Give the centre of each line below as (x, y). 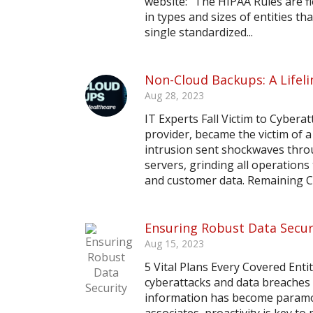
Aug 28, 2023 (174, 95)
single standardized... (199, 32)
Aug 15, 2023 (174, 243)
